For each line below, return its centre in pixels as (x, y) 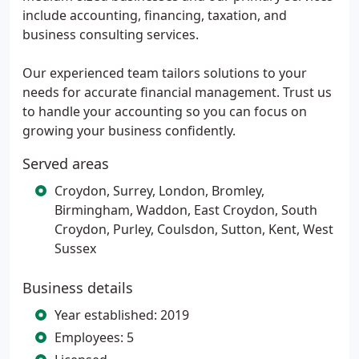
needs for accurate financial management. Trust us (177, 92)
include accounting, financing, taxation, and (155, 15)
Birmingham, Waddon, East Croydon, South (186, 210)
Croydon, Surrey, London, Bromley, (159, 191)
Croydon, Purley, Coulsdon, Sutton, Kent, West (194, 229)
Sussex (75, 248)
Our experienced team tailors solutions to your (165, 73)
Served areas (66, 163)
